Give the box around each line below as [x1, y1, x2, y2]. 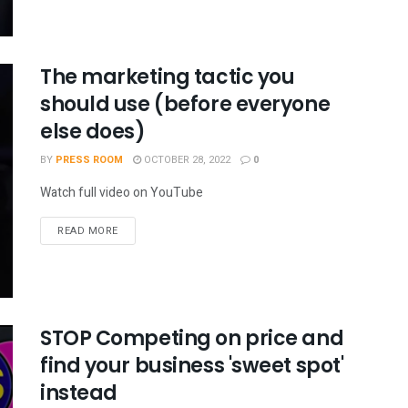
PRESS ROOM [56, 151, 123, 168]
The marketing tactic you [40, 62, 295, 91]
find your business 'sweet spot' [40, 351, 344, 380]
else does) [40, 117, 146, 146]
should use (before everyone [40, 89, 331, 118]
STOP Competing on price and [40, 323, 344, 352]
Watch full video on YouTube [40, 182, 203, 202]
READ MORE [57, 222, 118, 239]
